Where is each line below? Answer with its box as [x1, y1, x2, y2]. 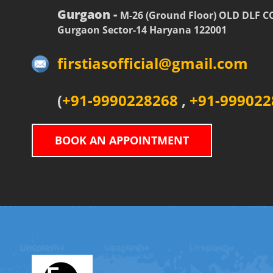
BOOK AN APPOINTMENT [55, 133, 190, 147]
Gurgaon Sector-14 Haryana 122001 [57, 23, 227, 37]
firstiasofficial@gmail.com [57, 53, 249, 73]
